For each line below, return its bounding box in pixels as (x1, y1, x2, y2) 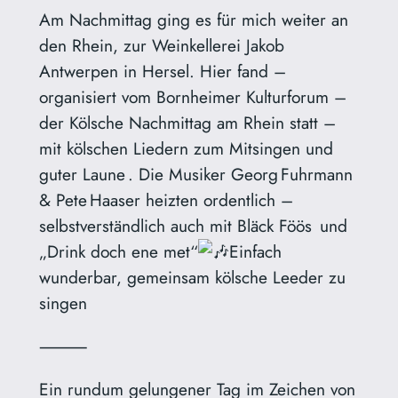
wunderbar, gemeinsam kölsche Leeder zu (38, 265, 346, 291)
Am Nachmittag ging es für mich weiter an (38, 7, 348, 33)
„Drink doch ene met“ (38, 239, 198, 265)
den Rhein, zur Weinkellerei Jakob (38, 33, 284, 59)
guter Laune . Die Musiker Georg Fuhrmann (38, 162, 353, 187)
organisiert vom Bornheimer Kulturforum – (38, 84, 346, 110)
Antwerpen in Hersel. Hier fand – (38, 59, 286, 84)
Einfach (228, 239, 282, 265)
